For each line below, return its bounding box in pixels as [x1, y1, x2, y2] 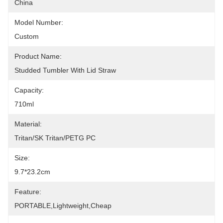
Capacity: [14, 86, 44, 94]
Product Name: [14, 52, 62, 60]
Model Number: [14, 18, 63, 26]
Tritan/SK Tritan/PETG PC [14, 134, 96, 142]
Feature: [14, 188, 41, 196]
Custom [14, 32, 39, 40]
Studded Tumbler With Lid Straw [14, 66, 116, 74]
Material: [14, 120, 42, 128]
